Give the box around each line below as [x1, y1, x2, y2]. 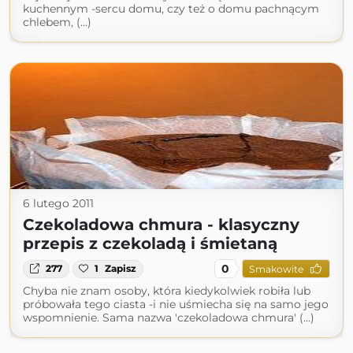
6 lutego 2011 [23, 196, 94, 211]
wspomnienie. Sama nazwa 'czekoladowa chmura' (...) [23, 310, 314, 325]
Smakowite [248, 262, 303, 275]
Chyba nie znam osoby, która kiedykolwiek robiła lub [23, 284, 310, 299]
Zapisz [105, 262, 137, 275]
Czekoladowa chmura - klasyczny [23, 215, 299, 235]
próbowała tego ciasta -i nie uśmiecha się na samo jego [23, 297, 329, 312]
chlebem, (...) [23, 15, 91, 30]
